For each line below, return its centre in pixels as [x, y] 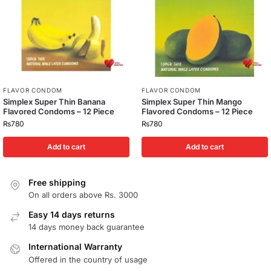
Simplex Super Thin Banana [54, 101]
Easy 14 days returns [72, 215]
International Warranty [75, 247]
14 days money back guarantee [87, 227]
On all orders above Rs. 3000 [83, 195]
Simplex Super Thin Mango [192, 101]
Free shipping [57, 182]
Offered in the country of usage [88, 259]
